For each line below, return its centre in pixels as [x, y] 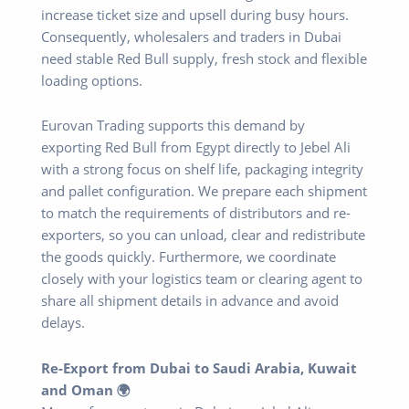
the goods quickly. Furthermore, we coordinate [189, 257]
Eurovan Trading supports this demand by [173, 126]
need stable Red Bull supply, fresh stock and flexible [204, 58]
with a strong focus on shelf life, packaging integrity [202, 169]
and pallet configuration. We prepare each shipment [204, 191]
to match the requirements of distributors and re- [196, 213]
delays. [63, 323]
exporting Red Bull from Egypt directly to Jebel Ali [196, 147]
